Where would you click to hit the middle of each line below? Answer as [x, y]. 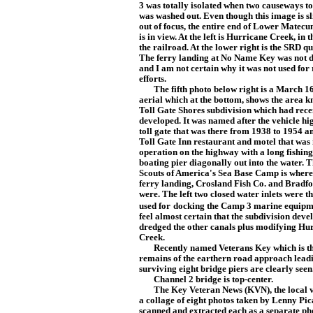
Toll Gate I [160, 142]
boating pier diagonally [187, 163]
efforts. [153, 79]
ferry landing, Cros [177, 184]
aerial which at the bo [181, 100]
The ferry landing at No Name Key [208, 58]
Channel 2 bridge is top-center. [206, 279]
